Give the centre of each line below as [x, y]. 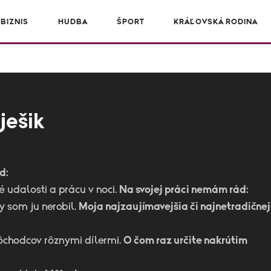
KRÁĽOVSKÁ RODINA [216, 22]
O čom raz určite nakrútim [185, 241]
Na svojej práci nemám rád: [184, 190]
